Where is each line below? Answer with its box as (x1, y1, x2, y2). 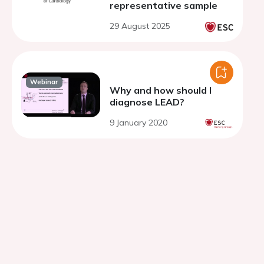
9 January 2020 (110, 117, 167, 128)
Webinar (30, 78, 58, 87)
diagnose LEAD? (110, 96, 184, 108)
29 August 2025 (110, 21, 170, 31)
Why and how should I (110, 84, 212, 96)
